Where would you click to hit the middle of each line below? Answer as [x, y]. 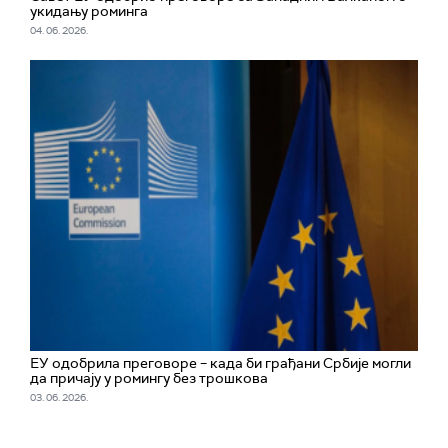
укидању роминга [89, 11]
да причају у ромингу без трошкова [149, 378]
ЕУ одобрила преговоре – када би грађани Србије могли [220, 363]
